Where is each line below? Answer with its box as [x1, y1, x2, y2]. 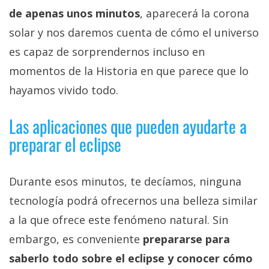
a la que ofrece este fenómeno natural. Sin [9, 212, 228, 227]
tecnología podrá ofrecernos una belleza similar [9, 193, 258, 208]
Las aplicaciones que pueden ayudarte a [9, 113, 247, 139]
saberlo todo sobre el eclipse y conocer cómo [9, 250, 253, 265]
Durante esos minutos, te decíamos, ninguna [9, 174, 241, 189]
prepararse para [143, 231, 230, 246]
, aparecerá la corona [140, 5, 249, 20]
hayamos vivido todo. [9, 82, 118, 97]
